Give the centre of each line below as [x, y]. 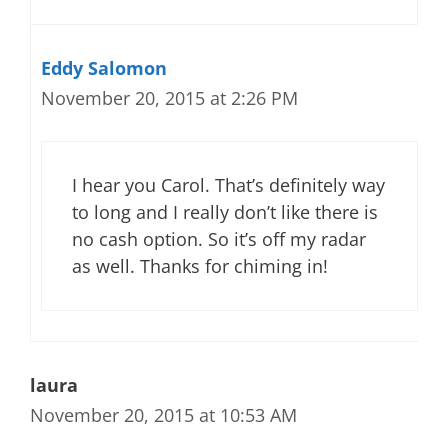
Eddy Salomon [104, 68]
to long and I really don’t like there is [225, 212]
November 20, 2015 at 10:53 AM [163, 415]
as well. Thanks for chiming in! [200, 266]
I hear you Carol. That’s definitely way [228, 185]
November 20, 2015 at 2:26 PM [169, 98]
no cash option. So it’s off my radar [219, 239]
